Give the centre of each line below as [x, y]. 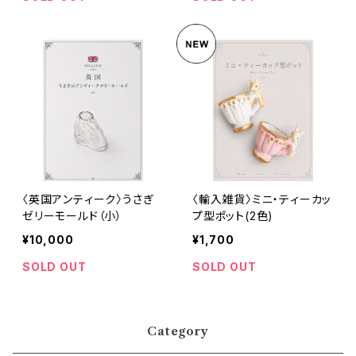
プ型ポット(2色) [233, 216]
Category [178, 331]
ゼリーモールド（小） [72, 216]
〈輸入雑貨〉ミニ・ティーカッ [262, 199]
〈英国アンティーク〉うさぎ [88, 199]
